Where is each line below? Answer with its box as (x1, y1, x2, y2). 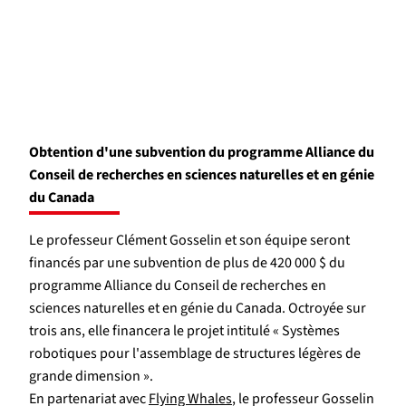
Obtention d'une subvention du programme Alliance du (29, 141, 374, 162)
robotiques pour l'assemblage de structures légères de (29, 343, 361, 363)
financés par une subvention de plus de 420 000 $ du (29, 252, 345, 273)
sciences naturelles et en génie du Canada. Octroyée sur (29, 297, 366, 318)
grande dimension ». (29, 365, 153, 386)
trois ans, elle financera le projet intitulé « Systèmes (29, 320, 340, 341)
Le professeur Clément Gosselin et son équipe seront (29, 229, 350, 250)
